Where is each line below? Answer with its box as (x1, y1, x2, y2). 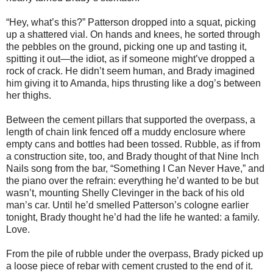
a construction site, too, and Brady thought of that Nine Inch (6, 151, 259, 161)
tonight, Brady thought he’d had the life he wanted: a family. (6, 211, 260, 222)
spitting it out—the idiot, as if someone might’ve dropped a (6, 53, 255, 64)
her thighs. (6, 90, 51, 101)
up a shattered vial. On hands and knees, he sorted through (6, 29, 260, 40)
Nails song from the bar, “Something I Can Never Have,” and (6, 163, 264, 174)
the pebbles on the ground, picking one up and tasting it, (6, 41, 247, 52)
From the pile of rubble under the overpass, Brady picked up (6, 248, 263, 259)
